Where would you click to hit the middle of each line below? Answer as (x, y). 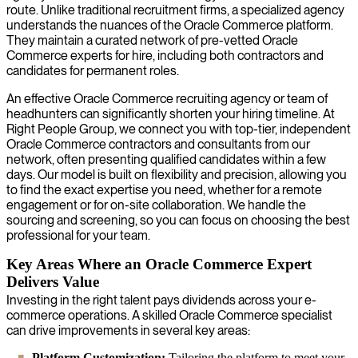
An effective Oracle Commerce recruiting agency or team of (167, 98)
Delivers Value (53, 281)
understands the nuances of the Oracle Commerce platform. (170, 25)
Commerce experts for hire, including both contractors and (165, 55)
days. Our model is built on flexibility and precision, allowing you (177, 174)
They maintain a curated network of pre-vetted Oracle (152, 40)
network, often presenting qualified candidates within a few (166, 159)
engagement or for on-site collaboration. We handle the (156, 205)
